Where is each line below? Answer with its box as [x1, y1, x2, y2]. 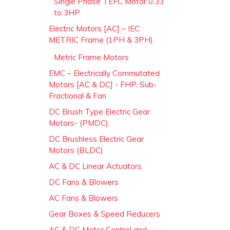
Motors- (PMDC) [49, 118, 108, 128]
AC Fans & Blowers [49, 193, 118, 203]
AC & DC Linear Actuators [49, 161, 142, 171]
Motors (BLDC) [49, 145, 103, 155]
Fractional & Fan [49, 90, 106, 101]
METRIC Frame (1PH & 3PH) [49, 34, 153, 45]
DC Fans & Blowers [49, 177, 119, 187]
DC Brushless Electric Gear [49, 133, 144, 144]
